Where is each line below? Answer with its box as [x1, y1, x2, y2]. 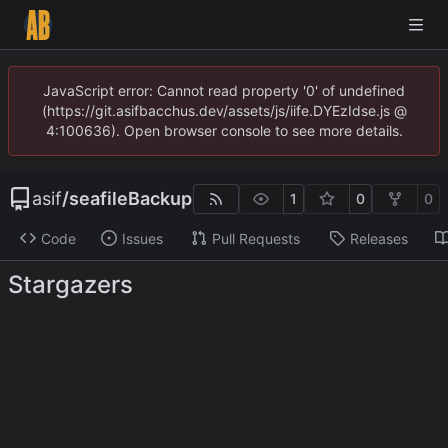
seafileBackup [69, 188, 192, 209]
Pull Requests [211, 229, 300, 247]
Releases [349, 229, 408, 247]
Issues [121, 229, 163, 247]
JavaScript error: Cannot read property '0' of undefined [43, 82, 405, 99]
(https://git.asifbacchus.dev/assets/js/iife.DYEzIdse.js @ [41, 102, 407, 119]
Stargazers [8, 269, 133, 299]
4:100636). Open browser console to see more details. [45, 122, 403, 139]
